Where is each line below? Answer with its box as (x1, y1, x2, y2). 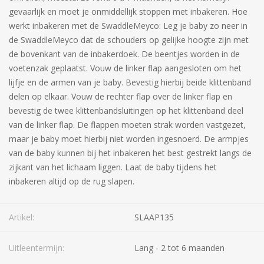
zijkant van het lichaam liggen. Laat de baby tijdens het (9, 161, 217, 173)
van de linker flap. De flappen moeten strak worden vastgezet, (9, 119, 246, 130)
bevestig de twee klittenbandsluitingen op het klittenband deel (9, 105, 243, 116)
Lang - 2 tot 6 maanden (134, 242, 225, 253)
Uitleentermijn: (9, 242, 64, 253)
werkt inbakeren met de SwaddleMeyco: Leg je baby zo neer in (9, 20, 247, 31)
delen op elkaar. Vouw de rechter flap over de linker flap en (9, 91, 232, 102)
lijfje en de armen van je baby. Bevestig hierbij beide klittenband (9, 77, 251, 88)
